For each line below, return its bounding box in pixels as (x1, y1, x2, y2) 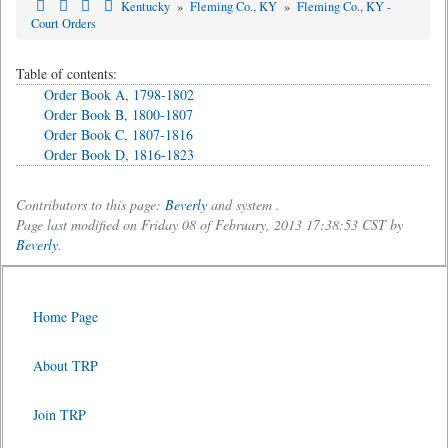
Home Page (33, 307, 98, 326)
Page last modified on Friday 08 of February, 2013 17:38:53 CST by (16, 215, 403, 234)
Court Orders (31, 15, 96, 32)
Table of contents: (16, 64, 117, 83)
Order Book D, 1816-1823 (44, 145, 194, 164)
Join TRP (33, 405, 86, 424)
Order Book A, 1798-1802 (44, 85, 194, 104)
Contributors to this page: (16, 195, 165, 214)
